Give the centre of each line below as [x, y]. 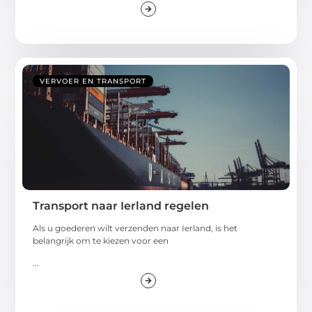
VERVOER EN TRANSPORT [93, 81]
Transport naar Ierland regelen [121, 206]
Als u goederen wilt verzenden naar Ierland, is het [135, 228]
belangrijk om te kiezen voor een [101, 241]
